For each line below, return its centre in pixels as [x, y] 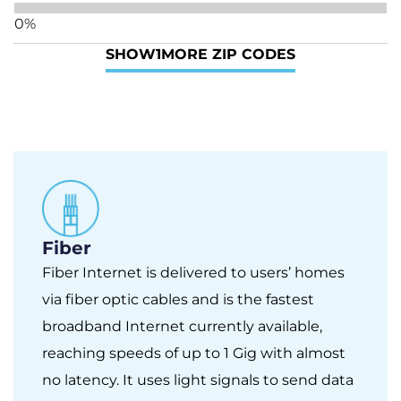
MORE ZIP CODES [228, 54]
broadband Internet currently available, [182, 326]
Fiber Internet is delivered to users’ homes [193, 272]
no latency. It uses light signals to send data [198, 380]
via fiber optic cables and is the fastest [178, 299]
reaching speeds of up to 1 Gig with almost [194, 353]
